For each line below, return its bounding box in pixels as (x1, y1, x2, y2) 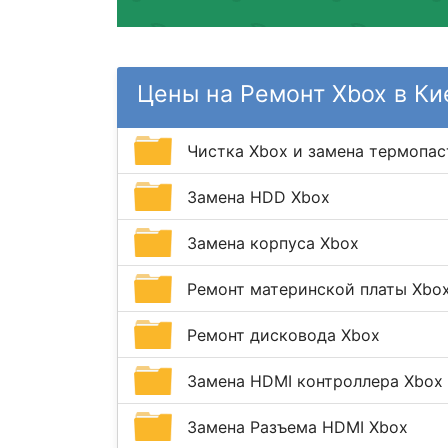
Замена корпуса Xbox (187, 232, 359, 253)
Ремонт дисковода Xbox (187, 324, 380, 345)
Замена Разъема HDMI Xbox (187, 416, 408, 437)
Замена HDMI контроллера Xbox (187, 370, 443, 391)
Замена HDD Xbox (187, 186, 330, 207)
